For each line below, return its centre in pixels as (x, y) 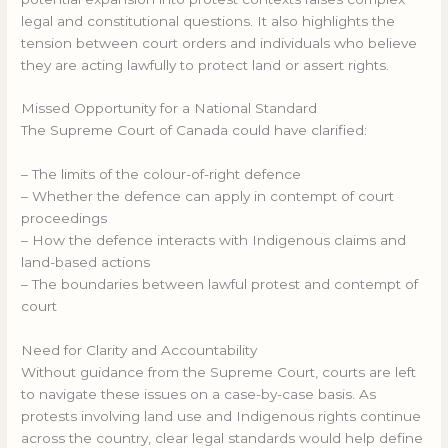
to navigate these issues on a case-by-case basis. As (199, 394)
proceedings (64, 218)
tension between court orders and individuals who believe (219, 42)
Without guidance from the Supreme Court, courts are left (219, 372)
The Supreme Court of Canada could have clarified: (194, 130)
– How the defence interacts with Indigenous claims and (214, 240)
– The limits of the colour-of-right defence (161, 174)
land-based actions (86, 262)
